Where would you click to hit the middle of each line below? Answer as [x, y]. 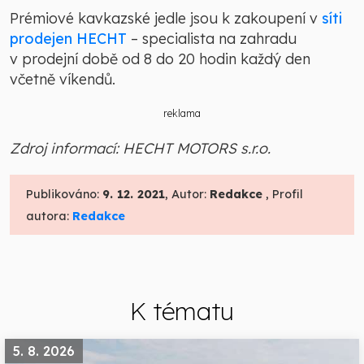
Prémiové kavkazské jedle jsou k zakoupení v [166, 19]
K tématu [182, 312]
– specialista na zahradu [212, 39]
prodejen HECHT [68, 39]
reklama [182, 114]
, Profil [283, 195]
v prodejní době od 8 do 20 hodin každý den [160, 59]
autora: [49, 217]
